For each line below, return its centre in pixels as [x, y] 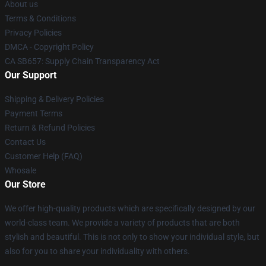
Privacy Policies [33, 33]
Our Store [25, 184]
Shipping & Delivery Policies [54, 99]
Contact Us [25, 142]
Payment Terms [34, 113]
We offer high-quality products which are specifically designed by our [130, 208]
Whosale [20, 170]
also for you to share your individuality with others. [97, 251]
